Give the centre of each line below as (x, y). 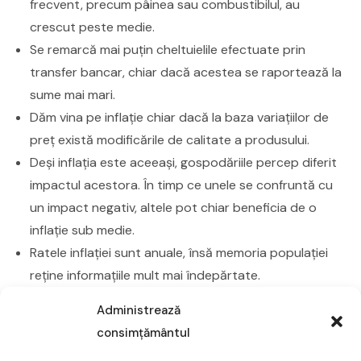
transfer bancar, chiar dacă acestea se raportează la (186, 72)
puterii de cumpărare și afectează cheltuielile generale (176, 333)
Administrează (139, 310)
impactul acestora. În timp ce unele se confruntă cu (182, 185)
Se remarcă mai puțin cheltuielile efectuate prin (168, 49)
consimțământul (143, 333)
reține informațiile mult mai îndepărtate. (145, 275)
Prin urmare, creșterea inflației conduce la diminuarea (173, 310)
